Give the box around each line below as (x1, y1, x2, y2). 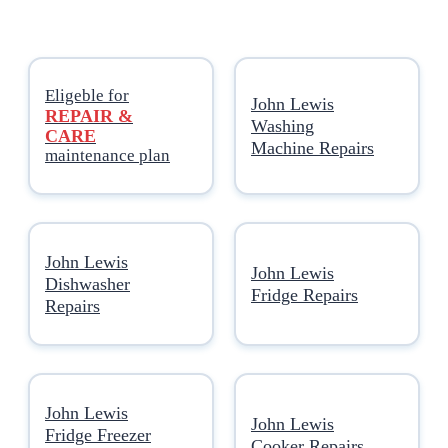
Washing (251, 115, 314, 136)
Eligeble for (45, 85, 129, 105)
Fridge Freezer (45, 424, 151, 445)
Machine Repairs (251, 137, 374, 158)
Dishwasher (45, 273, 130, 294)
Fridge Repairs (251, 284, 358, 305)
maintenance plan (45, 145, 170, 165)
